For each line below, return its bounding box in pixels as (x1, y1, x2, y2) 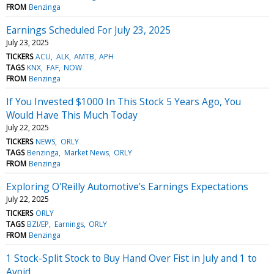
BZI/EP (27, 218, 50, 229)
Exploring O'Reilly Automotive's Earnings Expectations (6, 179, 248, 193)
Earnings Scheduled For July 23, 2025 (6, 23, 171, 37)
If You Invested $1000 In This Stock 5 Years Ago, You (6, 94, 241, 108)
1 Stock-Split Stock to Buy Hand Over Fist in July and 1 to (6, 251, 257, 265)
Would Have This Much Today (6, 108, 138, 122)
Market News (64, 147, 109, 158)
